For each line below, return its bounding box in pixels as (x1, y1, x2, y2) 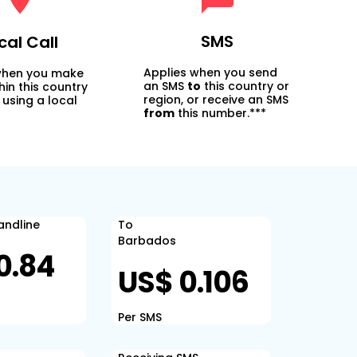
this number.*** (175, 105, 267, 121)
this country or (201, 78, 290, 94)
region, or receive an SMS (143, 92, 289, 108)
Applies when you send (143, 65, 278, 80)
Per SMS (118, 309, 162, 325)
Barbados (118, 233, 176, 249)
